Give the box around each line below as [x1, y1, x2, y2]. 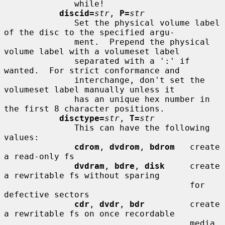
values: [4, 132, 39, 142]
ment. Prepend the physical [4, 37, 74, 47]
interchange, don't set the [4, 75, 74, 85]
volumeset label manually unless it [4, 84, 175, 94]
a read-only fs [4, 151, 74, 161]
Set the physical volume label [4, 18, 74, 28]
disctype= [59, 113, 104, 123]
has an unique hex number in [4, 94, 74, 104]
